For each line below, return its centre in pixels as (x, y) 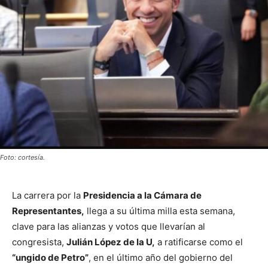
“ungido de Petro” (50, 257)
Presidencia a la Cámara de (142, 195)
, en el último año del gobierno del (161, 257)
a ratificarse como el (199, 242)
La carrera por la (48, 195)
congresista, (39, 242)
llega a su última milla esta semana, (160, 211)
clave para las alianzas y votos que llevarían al (109, 226)
